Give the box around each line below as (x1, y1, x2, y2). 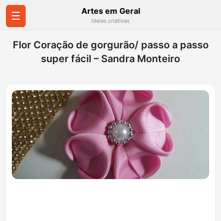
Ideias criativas (91, 17, 130, 24)
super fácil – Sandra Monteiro (41, 53, 180, 65)
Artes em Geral (81, 6, 140, 16)
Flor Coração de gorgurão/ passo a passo (12, 39, 209, 51)
